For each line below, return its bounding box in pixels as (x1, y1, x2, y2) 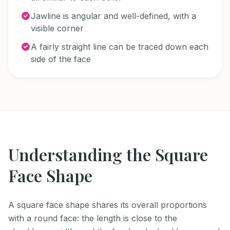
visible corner (31, 23, 84, 34)
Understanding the (8, 143, 155, 166)
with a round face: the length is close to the (8, 213, 177, 224)
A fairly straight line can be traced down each (31, 42, 208, 52)
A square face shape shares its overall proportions (8, 200, 207, 210)
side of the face (31, 54, 91, 65)
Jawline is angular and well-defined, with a (31, 11, 196, 22)
